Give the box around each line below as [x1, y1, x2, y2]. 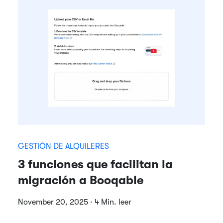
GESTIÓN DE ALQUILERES [18, 141, 109, 151]
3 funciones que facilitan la [18, 157, 173, 171]
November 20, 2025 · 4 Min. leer [18, 197, 131, 207]
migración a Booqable [18, 173, 143, 187]
